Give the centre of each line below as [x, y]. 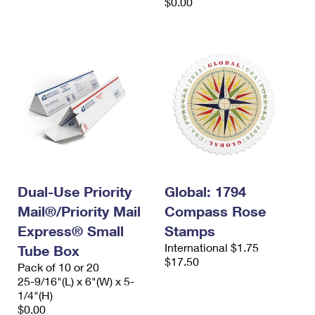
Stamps [190, 231]
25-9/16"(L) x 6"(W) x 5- [76, 281]
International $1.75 [212, 247]
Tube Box [49, 251]
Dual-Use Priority [75, 192]
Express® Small [71, 231]
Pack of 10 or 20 [58, 267]
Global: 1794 [205, 192]
